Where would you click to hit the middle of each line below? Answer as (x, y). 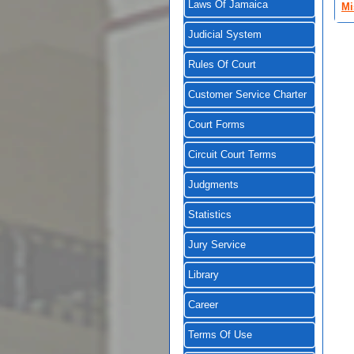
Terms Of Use (220, 335)
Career (203, 305)
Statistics (210, 215)
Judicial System (225, 35)
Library (203, 275)
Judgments (213, 185)
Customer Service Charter (247, 95)
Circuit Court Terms (232, 155)
